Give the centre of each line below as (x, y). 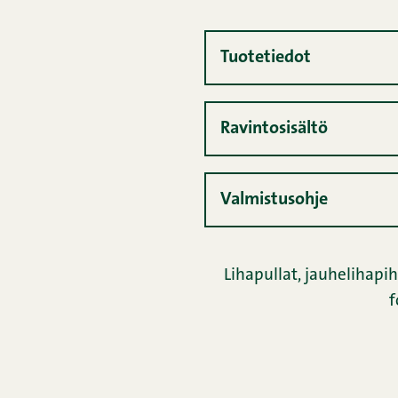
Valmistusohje (274, 200)
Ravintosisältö (274, 129)
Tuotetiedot (265, 58)
